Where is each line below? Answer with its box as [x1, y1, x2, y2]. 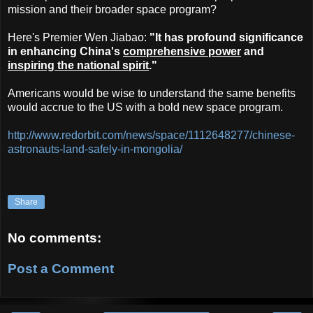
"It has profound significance [150, 31, 303, 44]
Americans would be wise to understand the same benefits [8, 87, 296, 100]
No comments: [8, 231, 101, 246]
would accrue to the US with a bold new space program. [8, 101, 283, 114]
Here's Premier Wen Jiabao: [8, 31, 150, 44]
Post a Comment [8, 261, 114, 277]
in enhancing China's [8, 45, 123, 58]
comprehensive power [123, 45, 241, 58]
